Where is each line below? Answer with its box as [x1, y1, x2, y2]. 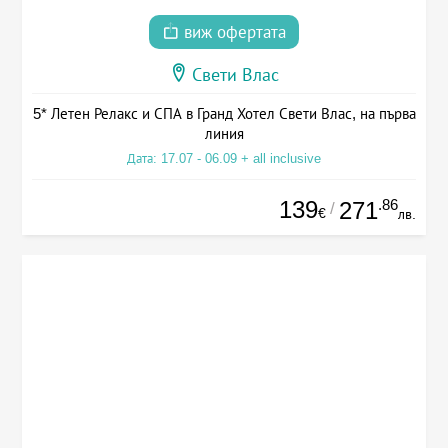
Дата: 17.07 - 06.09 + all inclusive [127, 150, 321, 166]
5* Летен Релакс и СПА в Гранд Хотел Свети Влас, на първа [32, 104, 416, 122]
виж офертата [179, 22, 286, 42]
